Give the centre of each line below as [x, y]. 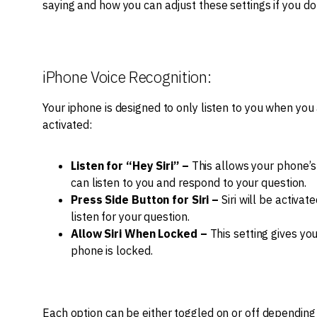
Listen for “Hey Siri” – [130, 166]
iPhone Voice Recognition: [127, 76]
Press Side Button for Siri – [145, 200]
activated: [68, 124]
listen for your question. [130, 217]
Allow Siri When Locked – [139, 234]
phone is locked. [113, 251]
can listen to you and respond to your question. [189, 183]
